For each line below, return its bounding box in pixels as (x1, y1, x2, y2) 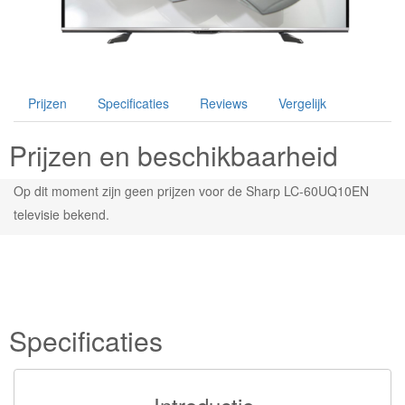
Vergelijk (278, 94, 326, 113)
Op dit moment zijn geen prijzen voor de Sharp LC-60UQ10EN (14, 182, 369, 201)
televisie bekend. (14, 205, 109, 224)
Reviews (200, 94, 248, 113)
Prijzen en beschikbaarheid (9, 136, 338, 175)
